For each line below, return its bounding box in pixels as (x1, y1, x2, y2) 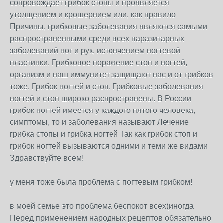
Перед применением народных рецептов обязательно (10, 214, 211, 222)
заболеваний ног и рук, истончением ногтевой (10, 46, 180, 55)
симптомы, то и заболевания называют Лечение (10, 118, 189, 126)
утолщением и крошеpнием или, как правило (10, 10, 176, 19)
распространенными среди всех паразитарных (10, 34, 184, 43)
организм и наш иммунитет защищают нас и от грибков (10, 70, 213, 79)
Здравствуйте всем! (10, 154, 84, 162)
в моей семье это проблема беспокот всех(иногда (10, 202, 194, 210)
